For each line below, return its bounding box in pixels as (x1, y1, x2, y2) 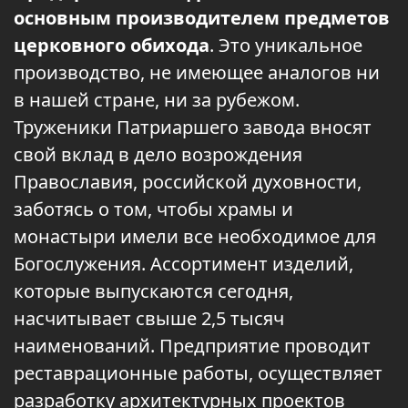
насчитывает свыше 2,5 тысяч (14, 306, 284, 331)
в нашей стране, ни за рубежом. (14, 87, 300, 112)
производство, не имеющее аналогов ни (14, 60, 380, 85)
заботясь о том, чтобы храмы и (14, 197, 293, 221)
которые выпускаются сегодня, (14, 279, 293, 303)
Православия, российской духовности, (14, 169, 362, 194)
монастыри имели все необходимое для (14, 224, 376, 249)
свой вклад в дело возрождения (14, 142, 302, 167)
